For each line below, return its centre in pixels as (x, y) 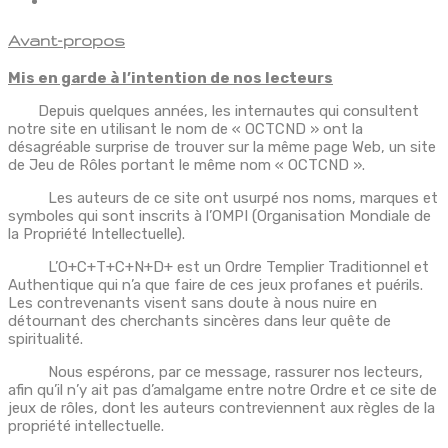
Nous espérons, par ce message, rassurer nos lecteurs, (215, 372)
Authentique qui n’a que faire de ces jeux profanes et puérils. (215, 285)
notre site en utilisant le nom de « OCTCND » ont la (185, 129)
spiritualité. (45, 339)
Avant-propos (66, 40)
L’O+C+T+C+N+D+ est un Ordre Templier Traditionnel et (218, 267)
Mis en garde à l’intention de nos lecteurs (170, 78)
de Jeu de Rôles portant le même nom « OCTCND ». (186, 165)
